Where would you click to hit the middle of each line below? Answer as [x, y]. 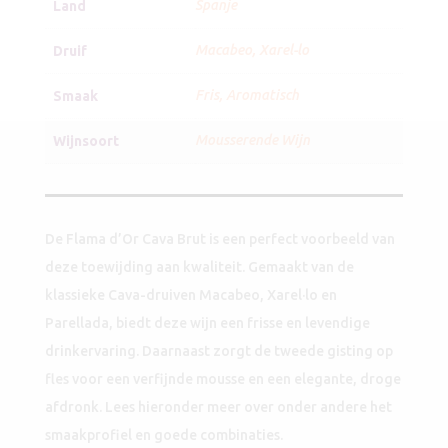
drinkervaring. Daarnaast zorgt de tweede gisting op [218, 351]
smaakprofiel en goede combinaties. [163, 435]
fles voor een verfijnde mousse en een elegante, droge [222, 379]
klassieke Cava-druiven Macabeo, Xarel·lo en [190, 295]
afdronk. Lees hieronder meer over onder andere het [218, 407]
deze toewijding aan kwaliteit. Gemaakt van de [199, 267]
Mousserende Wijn [252, 140]
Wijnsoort [85, 141]
